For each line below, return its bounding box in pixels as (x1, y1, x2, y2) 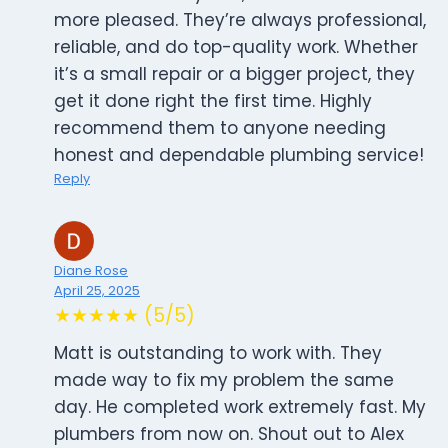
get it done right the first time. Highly (54, 89, 372, 114)
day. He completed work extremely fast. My (54, 395, 426, 420)
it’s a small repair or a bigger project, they (54, 62, 415, 87)
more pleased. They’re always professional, (54, 8, 426, 33)
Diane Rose (54, 262, 128, 280)
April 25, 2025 (54, 282, 140, 300)
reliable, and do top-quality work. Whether (54, 35, 418, 60)
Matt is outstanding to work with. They (54, 341, 382, 366)
